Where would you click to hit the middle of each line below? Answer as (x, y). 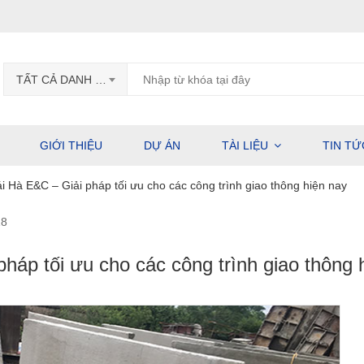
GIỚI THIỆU (71, 145)
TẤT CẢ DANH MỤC (101, 80)
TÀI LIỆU (245, 145)
